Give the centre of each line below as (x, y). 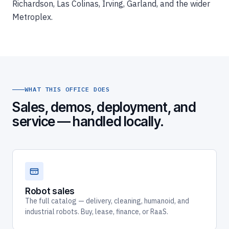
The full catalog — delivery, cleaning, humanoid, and (107, 201)
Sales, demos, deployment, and (104, 107)
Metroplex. (32, 17)
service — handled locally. (88, 122)
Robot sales (50, 191)
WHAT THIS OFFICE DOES (67, 89)
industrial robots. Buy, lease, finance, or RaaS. (97, 212)
